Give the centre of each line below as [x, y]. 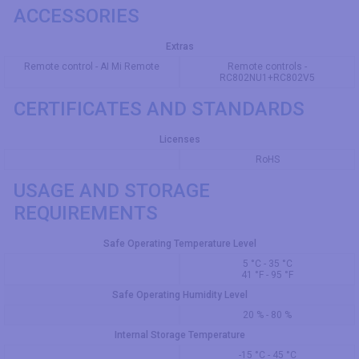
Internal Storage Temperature [179, 335]
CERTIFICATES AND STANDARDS [159, 109]
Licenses [179, 139]
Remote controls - [267, 67]
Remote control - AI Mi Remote [92, 67]
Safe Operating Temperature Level [179, 244]
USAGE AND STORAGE [112, 191]
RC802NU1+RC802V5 [267, 78]
